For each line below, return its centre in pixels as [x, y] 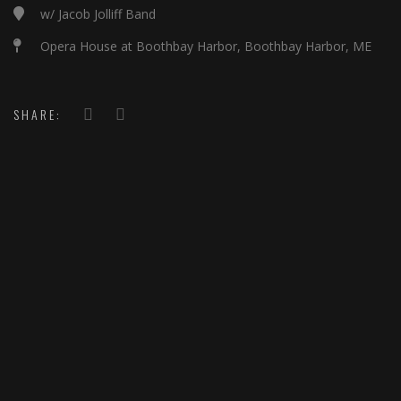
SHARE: [38, 114]
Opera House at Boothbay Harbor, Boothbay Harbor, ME [206, 46]
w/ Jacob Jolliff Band [98, 14]
